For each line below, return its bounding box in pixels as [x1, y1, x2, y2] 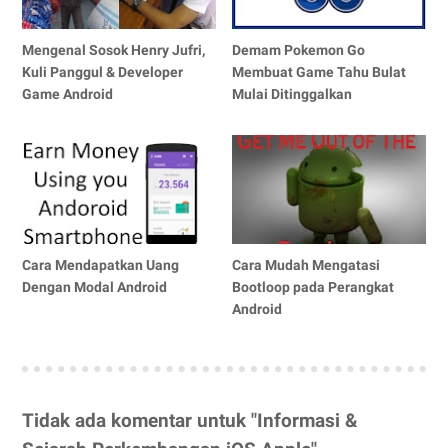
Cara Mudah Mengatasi [232, 256, 381, 273]
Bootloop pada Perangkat [232, 278, 395, 295]
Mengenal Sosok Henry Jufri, [22, 41, 205, 58]
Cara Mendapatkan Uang [22, 256, 179, 273]
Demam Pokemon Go [232, 41, 366, 58]
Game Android [22, 85, 113, 102]
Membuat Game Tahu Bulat [232, 63, 407, 80]
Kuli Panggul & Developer [22, 63, 183, 80]
